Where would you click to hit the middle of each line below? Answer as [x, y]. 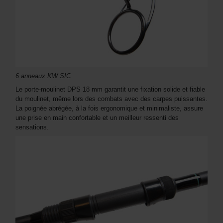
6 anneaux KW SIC [43, 76]
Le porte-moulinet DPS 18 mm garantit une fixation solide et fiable [110, 89]
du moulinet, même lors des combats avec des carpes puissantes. [111, 99]
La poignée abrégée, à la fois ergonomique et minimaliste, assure [109, 108]
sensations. [32, 127]
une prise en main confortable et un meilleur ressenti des [97, 117]
